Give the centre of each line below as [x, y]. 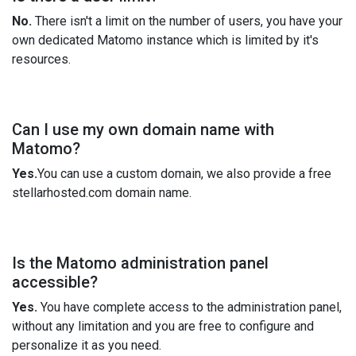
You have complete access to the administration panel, [190, 307]
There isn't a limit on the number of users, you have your [187, 21]
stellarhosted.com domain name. [102, 192]
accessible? [55, 282]
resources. [41, 59]
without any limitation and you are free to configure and [163, 326]
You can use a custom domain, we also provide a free [184, 173]
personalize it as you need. [87, 345]
